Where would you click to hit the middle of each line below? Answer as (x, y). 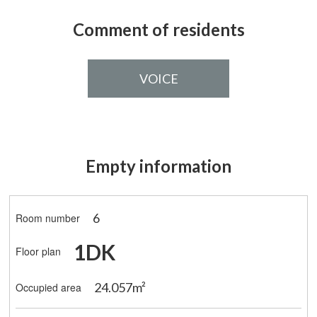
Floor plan (38, 252)
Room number (48, 218)
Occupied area (48, 288)
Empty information (158, 166)
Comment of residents (158, 29)
